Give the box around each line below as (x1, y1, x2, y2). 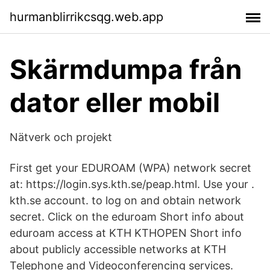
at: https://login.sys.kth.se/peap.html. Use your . (10, 178, 254, 190)
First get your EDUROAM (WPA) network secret (10, 162, 251, 174)
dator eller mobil (10, 86, 220, 119)
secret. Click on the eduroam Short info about (10, 210, 244, 223)
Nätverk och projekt (10, 131, 112, 143)
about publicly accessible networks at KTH (10, 243, 226, 256)
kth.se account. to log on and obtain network (10, 194, 241, 207)
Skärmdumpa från (10, 53, 242, 86)
